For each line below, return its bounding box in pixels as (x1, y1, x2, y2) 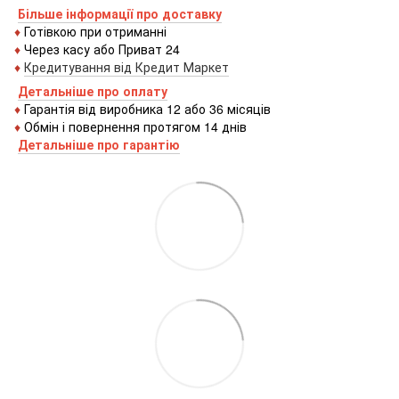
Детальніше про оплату (18, 81, 167, 100)
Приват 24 (115, 39, 180, 58)
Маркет (183, 57, 229, 76)
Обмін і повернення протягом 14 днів (24, 117, 247, 135)
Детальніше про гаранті (18, 134, 169, 153)
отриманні (105, 21, 167, 40)
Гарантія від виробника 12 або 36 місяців (24, 99, 271, 118)
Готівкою (24, 21, 77, 40)
